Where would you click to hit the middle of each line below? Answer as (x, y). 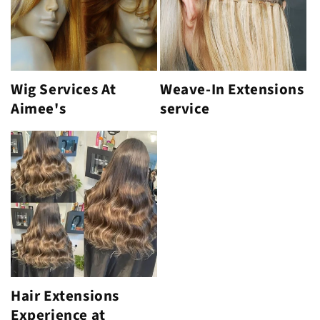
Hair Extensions (65, 296)
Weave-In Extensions (232, 90)
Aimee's (39, 109)
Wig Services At (64, 90)
